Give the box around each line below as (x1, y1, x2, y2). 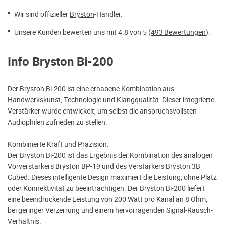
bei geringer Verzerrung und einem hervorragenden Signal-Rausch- (8, 205, 213, 215)
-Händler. (94, 9, 123, 19)
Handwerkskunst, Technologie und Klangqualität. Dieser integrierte (8, 94, 214, 105)
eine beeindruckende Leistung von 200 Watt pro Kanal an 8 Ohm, (8, 194, 207, 204)
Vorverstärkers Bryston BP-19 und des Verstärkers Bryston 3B (8, 161, 200, 171)
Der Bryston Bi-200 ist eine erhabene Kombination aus (8, 83, 174, 94)
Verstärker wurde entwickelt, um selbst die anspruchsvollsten (8, 105, 197, 116)
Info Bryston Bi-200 (8, 53, 114, 71)
